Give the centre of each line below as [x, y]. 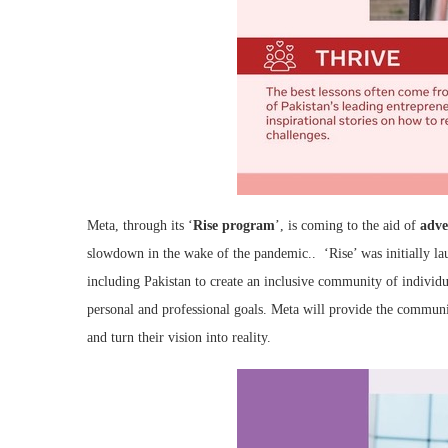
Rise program [234, 225]
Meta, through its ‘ [140, 225]
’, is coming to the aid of [347, 225]
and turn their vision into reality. [179, 337]
